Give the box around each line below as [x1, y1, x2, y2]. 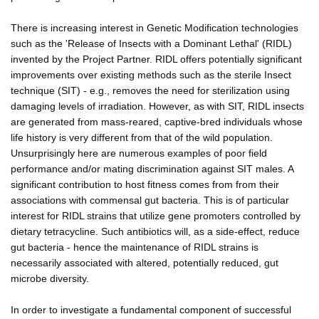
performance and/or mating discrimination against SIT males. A [11, 162, 293, 174]
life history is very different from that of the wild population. [11, 131, 273, 143]
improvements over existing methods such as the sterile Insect [11, 68, 291, 80]
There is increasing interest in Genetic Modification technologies [11, 21, 298, 33]
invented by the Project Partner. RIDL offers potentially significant [11, 53, 302, 65]
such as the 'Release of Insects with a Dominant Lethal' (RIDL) [11, 37, 292, 49]
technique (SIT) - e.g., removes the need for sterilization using [11, 84, 290, 96]
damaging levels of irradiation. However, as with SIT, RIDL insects [11, 100, 304, 112]
